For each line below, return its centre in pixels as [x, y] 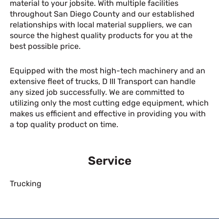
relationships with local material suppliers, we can [101, 25]
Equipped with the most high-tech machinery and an [108, 71]
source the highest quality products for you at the [101, 35]
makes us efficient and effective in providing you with [108, 114]
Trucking [26, 184]
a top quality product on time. [64, 124]
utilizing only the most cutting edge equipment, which [109, 103]
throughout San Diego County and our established [102, 14]
